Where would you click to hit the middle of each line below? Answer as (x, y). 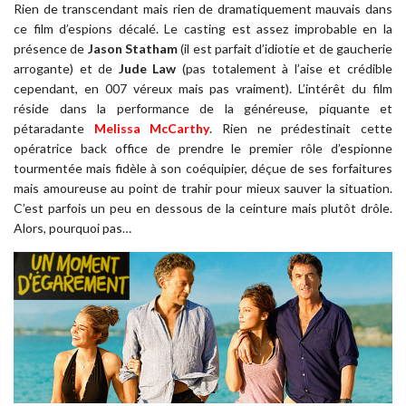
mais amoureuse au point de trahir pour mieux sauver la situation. (203, 188)
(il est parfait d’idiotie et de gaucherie (285, 49)
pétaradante (54, 129)
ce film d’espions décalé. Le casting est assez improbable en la (203, 29)
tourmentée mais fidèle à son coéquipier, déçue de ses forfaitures (203, 169)
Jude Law (147, 69)
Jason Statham (132, 49)
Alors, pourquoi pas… (72, 228)
